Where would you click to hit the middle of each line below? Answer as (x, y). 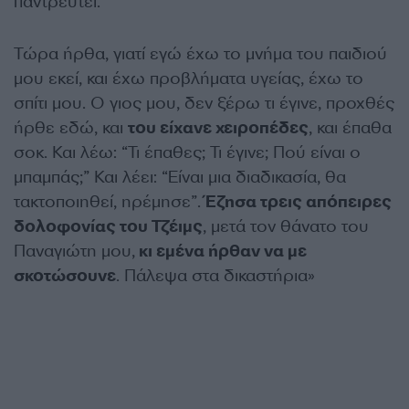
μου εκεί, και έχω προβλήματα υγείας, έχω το (189, 79)
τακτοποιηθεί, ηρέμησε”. (110, 202)
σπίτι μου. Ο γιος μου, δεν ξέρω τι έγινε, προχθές (204, 103)
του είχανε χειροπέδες (218, 128)
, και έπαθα (350, 128)
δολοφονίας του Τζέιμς (108, 226)
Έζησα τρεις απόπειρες (299, 202)
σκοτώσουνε (65, 276)
